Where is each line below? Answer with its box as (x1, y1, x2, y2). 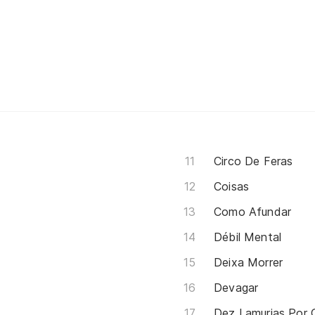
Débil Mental (214, 229, 282, 244)
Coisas (214, 179, 250, 193)
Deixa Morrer (214, 255, 283, 269)
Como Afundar (214, 204, 292, 219)
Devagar (214, 280, 259, 295)
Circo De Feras (214, 153, 293, 168)
